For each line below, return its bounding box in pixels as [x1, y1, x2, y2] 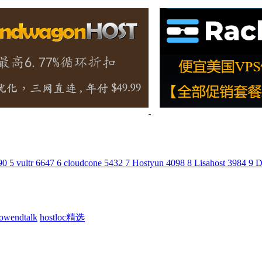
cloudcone [64, 158, 102, 168]
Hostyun [132, 158, 164, 168]
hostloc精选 [40, 212, 85, 223]
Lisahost [194, 158, 225, 168]
